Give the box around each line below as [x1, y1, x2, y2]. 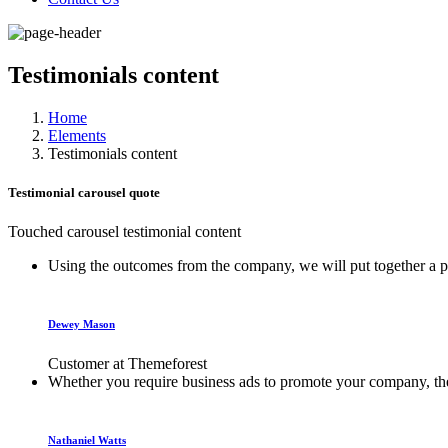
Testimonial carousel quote [8, 184, 160, 200]
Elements [48, 126, 106, 144]
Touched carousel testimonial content [8, 223, 241, 241]
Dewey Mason [48, 318, 115, 331]
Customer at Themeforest [48, 355, 207, 373]
